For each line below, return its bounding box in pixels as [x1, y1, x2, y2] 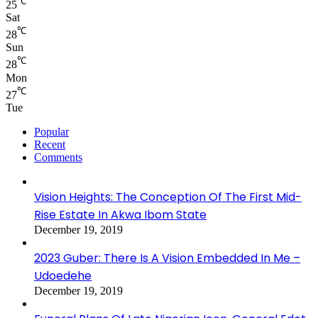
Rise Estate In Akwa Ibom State [34, 206, 207, 223]
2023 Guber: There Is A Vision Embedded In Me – [34, 249, 300, 266]
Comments [34, 150, 82, 163]
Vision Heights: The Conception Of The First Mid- [34, 188, 302, 205]
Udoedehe [34, 267, 92, 284]
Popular [34, 125, 69, 138]
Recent [34, 138, 65, 150]
